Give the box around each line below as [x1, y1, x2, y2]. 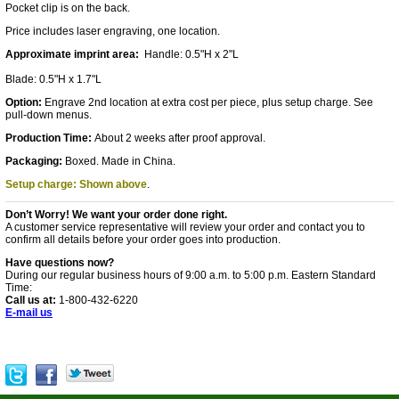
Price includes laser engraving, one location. [5, 25, 220, 37]
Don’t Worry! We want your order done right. [5, 208, 227, 221]
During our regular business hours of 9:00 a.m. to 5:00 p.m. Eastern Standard [5, 269, 376, 281]
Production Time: [5, 132, 94, 144]
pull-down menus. [5, 109, 92, 121]
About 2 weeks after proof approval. [94, 132, 265, 144]
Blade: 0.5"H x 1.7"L [5, 73, 102, 85]
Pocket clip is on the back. [5, 2, 130, 14]
